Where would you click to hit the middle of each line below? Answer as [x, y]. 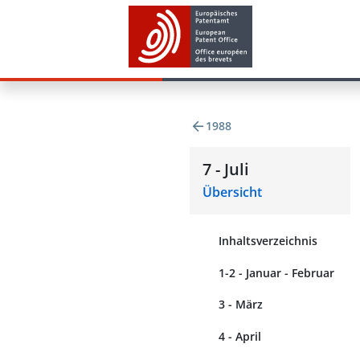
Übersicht [232, 192]
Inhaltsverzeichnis [268, 241]
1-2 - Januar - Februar [276, 272]
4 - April [240, 336]
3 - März [241, 305]
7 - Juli [226, 169]
